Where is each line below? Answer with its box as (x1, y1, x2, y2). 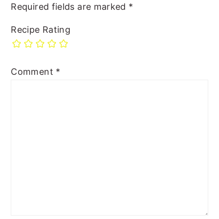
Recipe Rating (11, 24, 71, 35)
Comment (11, 66, 56, 77)
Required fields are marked (11, 1, 129, 12)
